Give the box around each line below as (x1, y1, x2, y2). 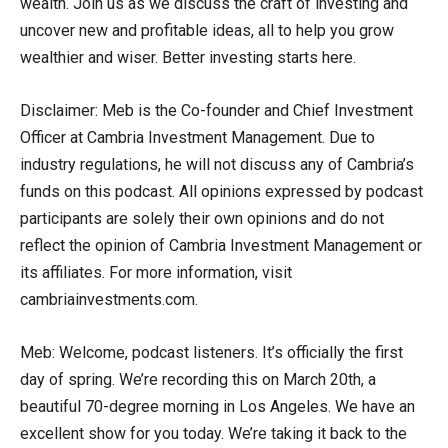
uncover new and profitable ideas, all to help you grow (20, 20, 394, 40)
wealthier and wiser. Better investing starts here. (20, 47, 356, 67)
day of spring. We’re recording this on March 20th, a (20, 369, 376, 389)
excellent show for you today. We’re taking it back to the (20, 423, 407, 443)
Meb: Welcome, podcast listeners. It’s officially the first (20, 342, 403, 362)
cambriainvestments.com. (20, 289, 198, 309)
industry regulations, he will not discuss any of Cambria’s (20, 154, 414, 174)
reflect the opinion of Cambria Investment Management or (20, 235, 422, 255)
